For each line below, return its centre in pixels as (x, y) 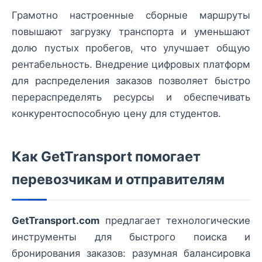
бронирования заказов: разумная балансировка (131, 254)
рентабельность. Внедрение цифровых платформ (131, 65)
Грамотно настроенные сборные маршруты (131, 15)
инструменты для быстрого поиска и (131, 237)
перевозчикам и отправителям (118, 180)
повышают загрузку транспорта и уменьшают (131, 32)
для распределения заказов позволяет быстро (131, 81)
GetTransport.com (56, 221)
